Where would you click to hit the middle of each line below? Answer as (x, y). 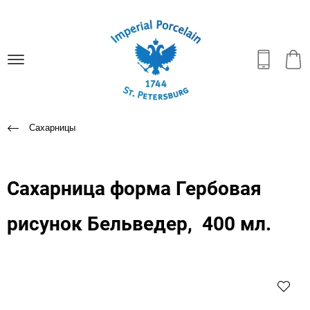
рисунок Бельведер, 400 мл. (139, 224)
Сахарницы (52, 127)
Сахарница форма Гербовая (134, 188)
